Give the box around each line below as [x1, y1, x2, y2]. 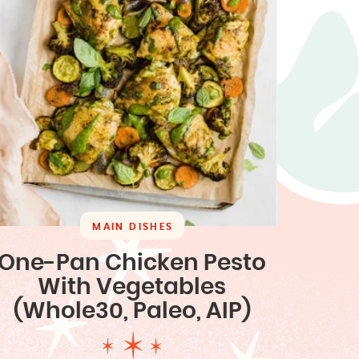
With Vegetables [38, 276, 227, 300]
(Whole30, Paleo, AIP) [13, 301, 251, 324]
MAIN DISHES [92, 222, 174, 232]
